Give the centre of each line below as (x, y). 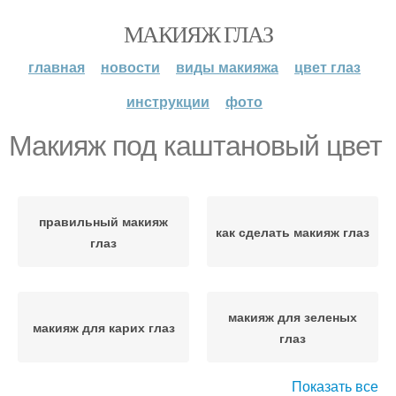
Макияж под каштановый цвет (195, 146)
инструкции (168, 101)
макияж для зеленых (293, 316)
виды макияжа (227, 67)
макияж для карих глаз (103, 327)
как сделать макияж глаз (293, 232)
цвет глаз (327, 67)
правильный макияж (103, 221)
